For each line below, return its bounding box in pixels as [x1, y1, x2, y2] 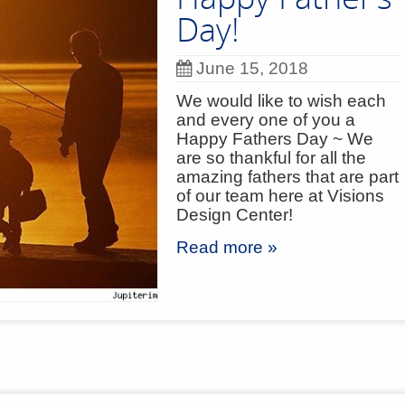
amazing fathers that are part [176, 167, 399, 186]
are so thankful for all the [176, 148, 366, 167]
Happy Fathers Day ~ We [176, 129, 373, 148]
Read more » [176, 238, 278, 257]
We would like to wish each [176, 91, 386, 110]
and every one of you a [176, 110, 355, 129]
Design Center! [176, 205, 320, 224]
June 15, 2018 [196, 59, 308, 78]
